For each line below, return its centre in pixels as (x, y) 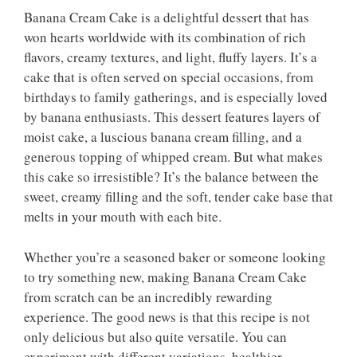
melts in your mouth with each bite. (123, 217)
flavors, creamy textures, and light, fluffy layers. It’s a (171, 57)
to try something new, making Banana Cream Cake (165, 277)
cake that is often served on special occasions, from (169, 77)
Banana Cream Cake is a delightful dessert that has (167, 18)
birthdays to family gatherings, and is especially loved (176, 97)
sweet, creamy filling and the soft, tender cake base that (178, 197)
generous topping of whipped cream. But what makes (173, 157)
